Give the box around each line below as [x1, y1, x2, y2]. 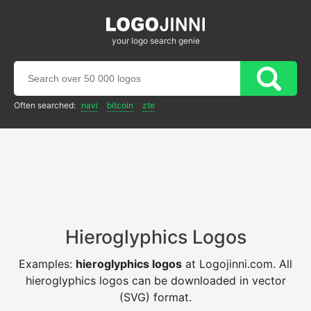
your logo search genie [111, 35, 200, 46]
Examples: [19, 257, 76, 271]
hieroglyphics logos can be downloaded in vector [25, 274, 286, 287]
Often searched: [14, 100, 78, 110]
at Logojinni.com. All [182, 257, 292, 271]
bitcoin [107, 100, 133, 110]
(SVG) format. [119, 290, 192, 304]
